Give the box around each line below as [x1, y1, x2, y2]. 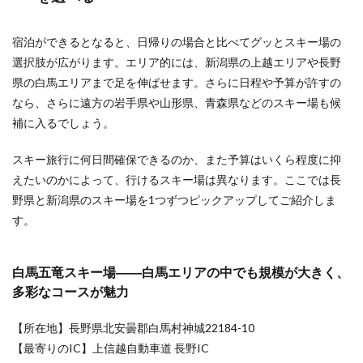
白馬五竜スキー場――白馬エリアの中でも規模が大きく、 [12, 264, 349, 280]
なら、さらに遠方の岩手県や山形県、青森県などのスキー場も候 [12, 96, 341, 109]
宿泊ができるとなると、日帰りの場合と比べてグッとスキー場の [12, 35, 341, 49]
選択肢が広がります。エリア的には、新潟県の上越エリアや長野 [12, 55, 341, 69]
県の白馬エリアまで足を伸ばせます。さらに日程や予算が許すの [12, 75, 341, 89]
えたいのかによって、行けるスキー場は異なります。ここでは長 [12, 173, 341, 186]
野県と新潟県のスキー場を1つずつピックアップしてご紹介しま [12, 193, 336, 207]
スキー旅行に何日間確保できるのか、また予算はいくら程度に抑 [12, 152, 341, 166]
